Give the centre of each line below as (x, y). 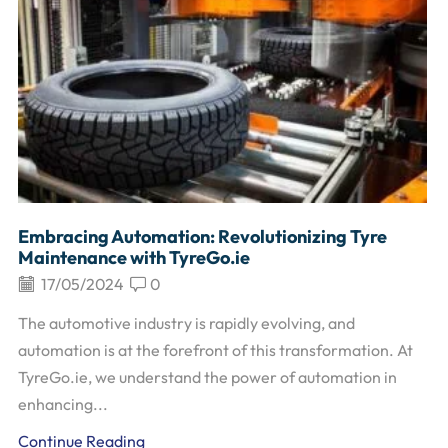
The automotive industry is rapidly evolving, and (186, 323)
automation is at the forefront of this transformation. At (215, 350)
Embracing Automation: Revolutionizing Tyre (202, 236)
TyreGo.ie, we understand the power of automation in (207, 377)
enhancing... (63, 404)
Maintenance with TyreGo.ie (134, 257)
